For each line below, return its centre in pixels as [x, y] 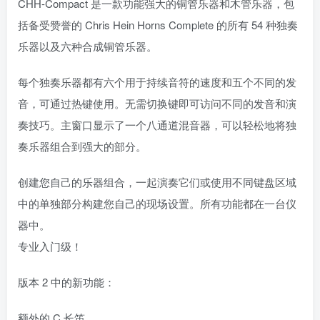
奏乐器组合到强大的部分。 [82, 146]
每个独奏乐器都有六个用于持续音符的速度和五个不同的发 [157, 82]
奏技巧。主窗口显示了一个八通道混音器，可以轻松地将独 [157, 125]
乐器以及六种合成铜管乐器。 [87, 46]
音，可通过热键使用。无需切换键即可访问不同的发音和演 [157, 104]
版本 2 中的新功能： [66, 282]
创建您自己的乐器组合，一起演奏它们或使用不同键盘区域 [157, 182]
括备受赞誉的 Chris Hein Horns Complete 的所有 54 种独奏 [158, 25]
